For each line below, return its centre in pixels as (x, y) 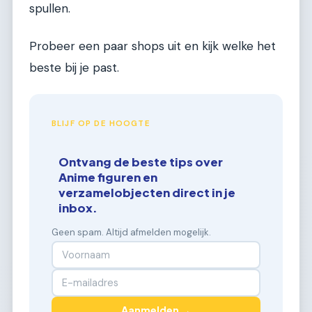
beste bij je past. (74, 67)
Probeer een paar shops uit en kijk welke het (153, 46)
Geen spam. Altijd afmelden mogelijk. (131, 232)
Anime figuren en (108, 177)
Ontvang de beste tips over (141, 162)
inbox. (78, 208)
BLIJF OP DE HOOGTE (101, 124)
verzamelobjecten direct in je (147, 192)
